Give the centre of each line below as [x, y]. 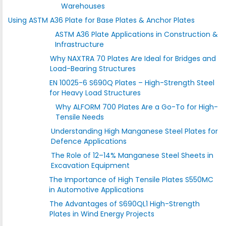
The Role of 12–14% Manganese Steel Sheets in [132, 155]
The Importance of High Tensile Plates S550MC [131, 179]
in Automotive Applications [96, 189]
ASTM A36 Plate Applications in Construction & [136, 34]
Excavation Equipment [90, 165]
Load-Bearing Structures [93, 68]
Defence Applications [89, 141]
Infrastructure [79, 44]
